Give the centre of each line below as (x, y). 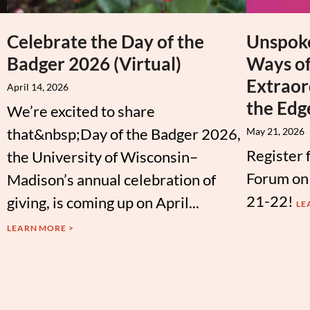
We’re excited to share (81, 111)
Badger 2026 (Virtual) (94, 63)
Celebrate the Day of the (105, 41)
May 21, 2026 (275, 131)
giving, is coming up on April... (103, 202)
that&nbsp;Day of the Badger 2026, (124, 134)
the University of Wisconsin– (102, 156)
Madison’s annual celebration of (111, 179)
